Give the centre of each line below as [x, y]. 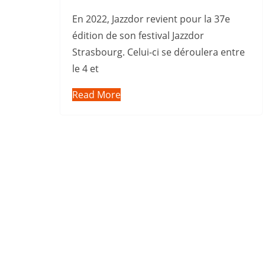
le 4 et [85, 69]
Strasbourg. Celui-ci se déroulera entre [159, 52]
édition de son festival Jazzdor [138, 36]
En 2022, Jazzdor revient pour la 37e [151, 19]
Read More [96, 95]
